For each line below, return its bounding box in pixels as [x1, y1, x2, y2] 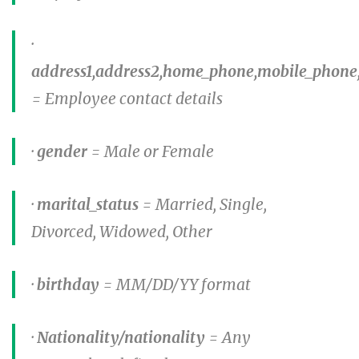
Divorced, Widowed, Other [31, 221, 212, 241]
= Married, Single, [139, 194, 267, 214]
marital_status [37, 194, 139, 214]
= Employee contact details [31, 88, 223, 108]
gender [37, 141, 91, 161]
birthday [37, 274, 103, 294]
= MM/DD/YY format [103, 274, 251, 294]
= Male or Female [91, 141, 214, 161]
